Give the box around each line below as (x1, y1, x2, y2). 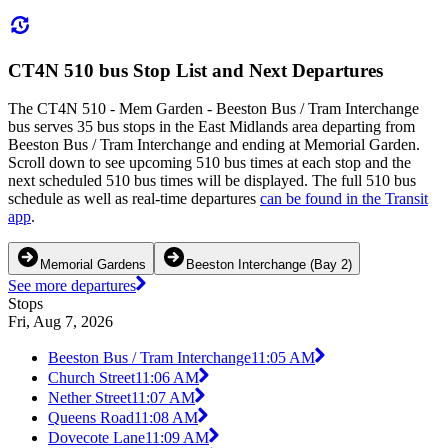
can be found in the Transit (260, 190, 428, 208)
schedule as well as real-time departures (8, 190, 260, 208)
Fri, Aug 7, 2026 (8, 313, 113, 331)
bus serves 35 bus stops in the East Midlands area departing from (8, 118, 415, 136)
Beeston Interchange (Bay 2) (186, 257, 352, 273)
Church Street (48, 369, 135, 387)
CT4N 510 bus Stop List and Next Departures (8, 59, 383, 81)
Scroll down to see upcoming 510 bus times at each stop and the (8, 154, 411, 172)
